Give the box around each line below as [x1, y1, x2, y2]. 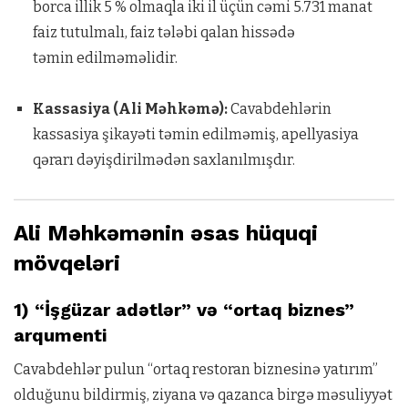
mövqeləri [14, 250, 120, 276]
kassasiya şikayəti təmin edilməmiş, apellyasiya [32, 126, 359, 143]
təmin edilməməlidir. [32, 49, 178, 66]
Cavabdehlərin [227, 100, 331, 117]
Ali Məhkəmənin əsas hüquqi [14, 220, 318, 246]
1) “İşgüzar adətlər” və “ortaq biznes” [14, 299, 354, 321]
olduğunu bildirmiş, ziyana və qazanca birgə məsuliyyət [14, 386, 393, 403]
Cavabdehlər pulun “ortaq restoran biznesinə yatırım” [14, 361, 378, 378]
